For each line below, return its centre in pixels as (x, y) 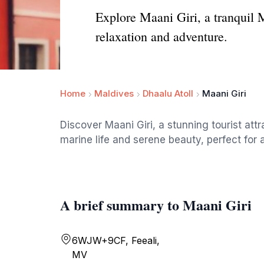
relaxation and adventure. (161, 36)
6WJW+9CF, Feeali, (116, 240)
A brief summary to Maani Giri (156, 205)
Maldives (114, 93)
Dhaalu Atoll (168, 93)
